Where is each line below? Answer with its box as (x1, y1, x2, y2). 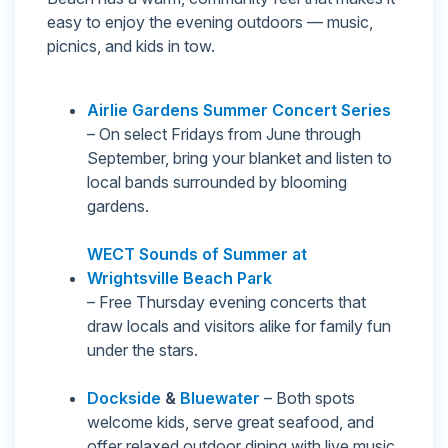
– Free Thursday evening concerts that (87, 291, 366, 312)
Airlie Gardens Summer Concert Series (87, 99, 391, 120)
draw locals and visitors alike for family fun (87, 315, 391, 336)
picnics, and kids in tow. (47, 35, 215, 56)
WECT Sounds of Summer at (87, 243, 307, 264)
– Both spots (260, 387, 355, 408)
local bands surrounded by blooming (87, 171, 347, 192)
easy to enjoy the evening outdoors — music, (47, 11, 373, 32)
